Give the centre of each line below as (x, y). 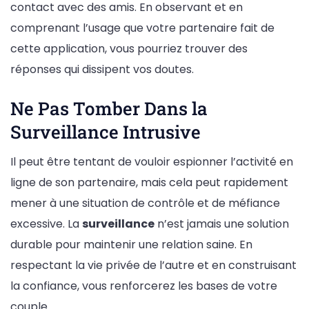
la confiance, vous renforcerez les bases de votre (144, 286)
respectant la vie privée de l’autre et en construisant (153, 266)
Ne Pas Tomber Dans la (109, 108)
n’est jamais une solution (222, 224)
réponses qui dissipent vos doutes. (102, 69)
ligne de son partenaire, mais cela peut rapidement (149, 183)
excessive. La (46, 224)
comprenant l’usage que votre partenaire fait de (142, 28)
